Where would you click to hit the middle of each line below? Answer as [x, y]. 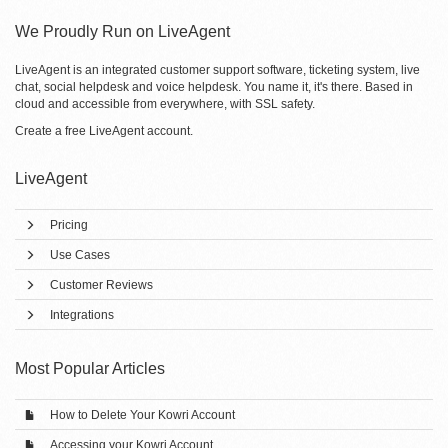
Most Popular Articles [90, 368]
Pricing [69, 225]
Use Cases [80, 255]
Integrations [82, 315]
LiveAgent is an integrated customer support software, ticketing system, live [217, 70]
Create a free [52, 131]
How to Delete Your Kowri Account [142, 415]
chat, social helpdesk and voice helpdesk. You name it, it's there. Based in [214, 87]
